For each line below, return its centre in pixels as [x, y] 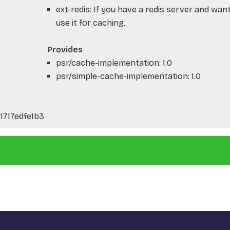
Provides [65, 49]
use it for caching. [90, 23]
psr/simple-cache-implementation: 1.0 [128, 76]
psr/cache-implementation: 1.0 [114, 63]
